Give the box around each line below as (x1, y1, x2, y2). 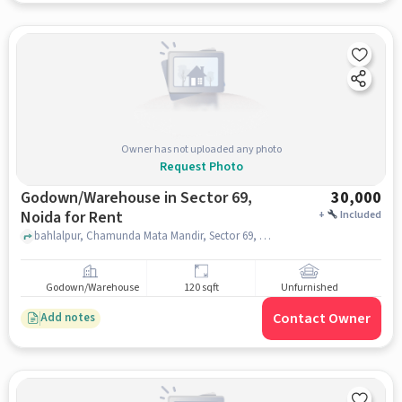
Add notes (39, 310, 95, 327)
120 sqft (183, 280, 219, 296)
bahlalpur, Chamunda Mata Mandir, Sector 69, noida (258, 228, 271, 245)
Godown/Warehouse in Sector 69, (20, 186, 252, 209)
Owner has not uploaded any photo (120, 141, 282, 157)
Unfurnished (280, 280, 338, 296)
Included (340, 206, 382, 223)
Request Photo (159, 157, 243, 176)
